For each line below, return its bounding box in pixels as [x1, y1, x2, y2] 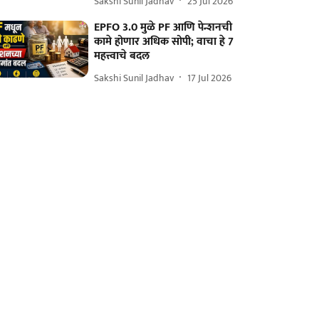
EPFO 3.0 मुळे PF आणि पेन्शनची [94, 18, 233, 37]
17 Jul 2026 [187, 69, 232, 86]
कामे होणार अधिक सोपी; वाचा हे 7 [94, 32, 234, 51]
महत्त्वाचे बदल [94, 46, 150, 66]
